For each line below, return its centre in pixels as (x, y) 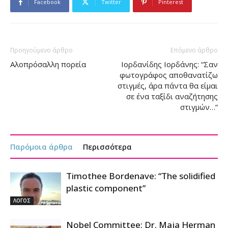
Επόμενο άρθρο (194, 50)
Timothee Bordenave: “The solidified (141, 176)
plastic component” (106, 188)
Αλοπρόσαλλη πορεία (48, 64)
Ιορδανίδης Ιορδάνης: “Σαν (169, 64)
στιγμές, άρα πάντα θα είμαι (168, 85)
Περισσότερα (107, 146)
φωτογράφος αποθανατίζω (169, 75)
